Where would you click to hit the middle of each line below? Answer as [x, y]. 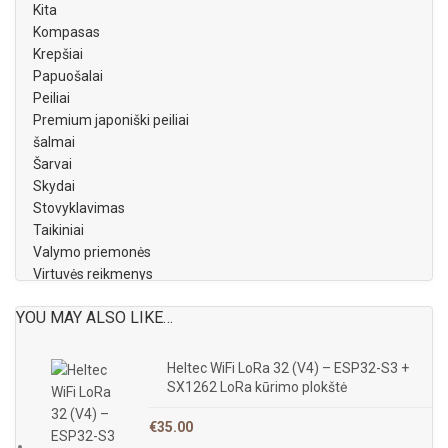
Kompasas [66, 32]
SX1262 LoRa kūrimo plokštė [257, 387]
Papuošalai [68, 76]
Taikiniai [58, 230]
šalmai [54, 142]
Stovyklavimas [79, 208]
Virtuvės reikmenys [93, 274]
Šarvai [52, 164]
